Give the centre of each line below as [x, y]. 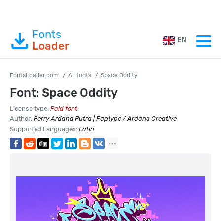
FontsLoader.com [34, 75]
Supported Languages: [44, 129]
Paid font [64, 108]
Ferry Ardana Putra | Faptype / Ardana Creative [105, 119]
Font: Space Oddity [64, 93]
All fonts [80, 75]
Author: [22, 119]
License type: [30, 108]
